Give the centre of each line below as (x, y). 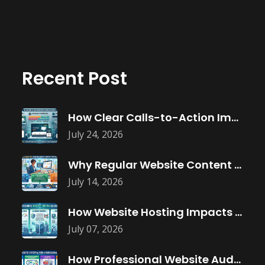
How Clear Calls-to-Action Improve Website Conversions (235, 117)
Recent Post (75, 79)
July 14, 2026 (96, 181)
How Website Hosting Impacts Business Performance (238, 212)
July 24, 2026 (96, 134)
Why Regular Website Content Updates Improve (238, 164)
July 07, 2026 (96, 229)
